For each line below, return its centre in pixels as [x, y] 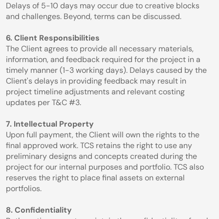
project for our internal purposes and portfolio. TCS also [105, 167]
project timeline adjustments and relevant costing [95, 92]
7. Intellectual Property [50, 124]
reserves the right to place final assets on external [95, 178]
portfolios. [24, 188]
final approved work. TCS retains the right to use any [99, 145]
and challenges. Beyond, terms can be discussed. [94, 16]
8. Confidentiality [39, 210]
